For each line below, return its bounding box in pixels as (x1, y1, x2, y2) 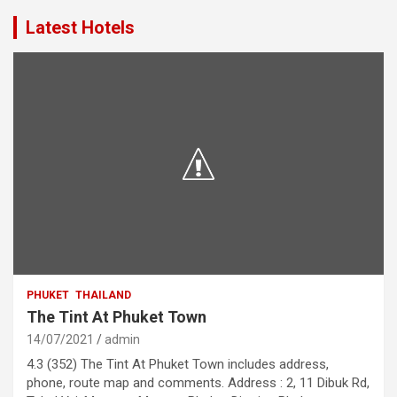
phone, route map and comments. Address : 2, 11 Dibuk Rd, (27, 374, 370, 391)
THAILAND (75, 288, 131, 301)
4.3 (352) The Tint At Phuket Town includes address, (27, 355, 329, 372)
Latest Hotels (26, 16, 135, 38)
